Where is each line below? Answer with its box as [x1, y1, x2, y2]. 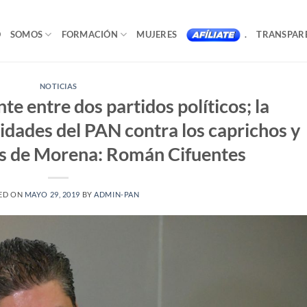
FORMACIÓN [61, 29, 118, 40]
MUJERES [136, 29, 177, 40]
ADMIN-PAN [94, 189, 140, 199]
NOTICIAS [39, 82, 77, 90]
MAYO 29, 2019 [24, 189, 81, 199]
